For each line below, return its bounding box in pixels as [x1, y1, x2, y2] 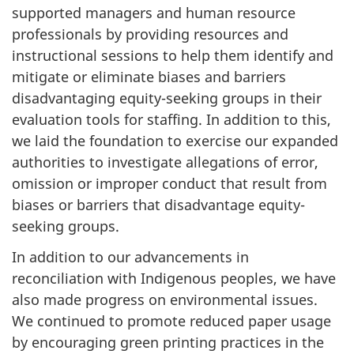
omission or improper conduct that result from [12, 174, 327, 193]
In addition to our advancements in [12, 247, 249, 266]
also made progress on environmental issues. [12, 289, 318, 309]
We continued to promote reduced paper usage [12, 311, 331, 330]
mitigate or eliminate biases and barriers [12, 67, 286, 86]
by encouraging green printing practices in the [12, 332, 324, 352]
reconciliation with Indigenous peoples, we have [12, 268, 336, 288]
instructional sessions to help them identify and [12, 46, 333, 65]
